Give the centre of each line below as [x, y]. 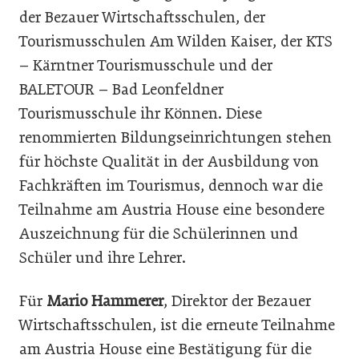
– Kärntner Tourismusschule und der [146, 65]
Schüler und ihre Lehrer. [103, 258]
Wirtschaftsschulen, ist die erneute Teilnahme [177, 325]
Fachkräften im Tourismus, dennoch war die [171, 186]
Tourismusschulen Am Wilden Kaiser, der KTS [176, 41]
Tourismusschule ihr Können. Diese [141, 113]
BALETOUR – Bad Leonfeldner [121, 89]
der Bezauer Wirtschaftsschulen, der [142, 17]
